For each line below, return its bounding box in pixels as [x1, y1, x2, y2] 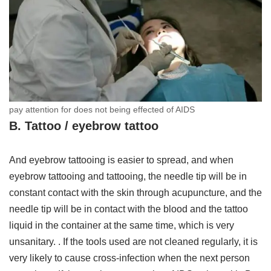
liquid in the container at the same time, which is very [9, 220, 234, 230]
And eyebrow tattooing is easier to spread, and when [9, 154, 233, 165]
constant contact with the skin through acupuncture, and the [9, 187, 262, 198]
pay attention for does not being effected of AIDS [9, 104, 195, 114]
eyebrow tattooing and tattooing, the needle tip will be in [9, 171, 247, 181]
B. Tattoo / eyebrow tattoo [9, 119, 158, 132]
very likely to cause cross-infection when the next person [9, 252, 250, 263]
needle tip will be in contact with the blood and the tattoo [9, 203, 248, 214]
